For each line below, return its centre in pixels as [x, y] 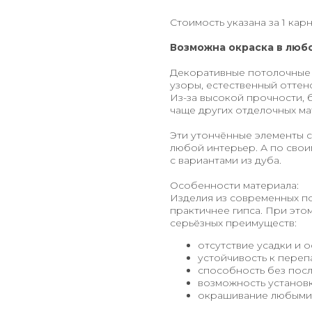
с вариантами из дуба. [226, 161]
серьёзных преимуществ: [233, 223]
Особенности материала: [234, 186]
